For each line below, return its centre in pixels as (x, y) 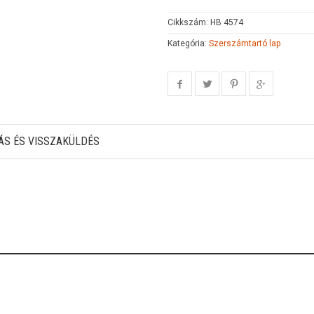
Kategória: (188, 43)
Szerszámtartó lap (245, 43)
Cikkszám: (189, 22)
